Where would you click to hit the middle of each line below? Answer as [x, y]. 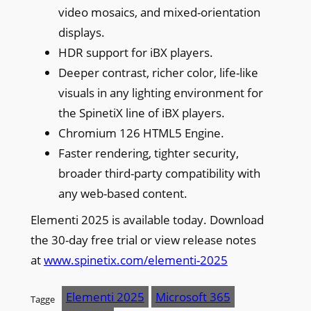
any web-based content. [123, 193]
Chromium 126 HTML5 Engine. [141, 133]
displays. [81, 32]
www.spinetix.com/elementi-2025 [135, 260]
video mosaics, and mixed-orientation [159, 12]
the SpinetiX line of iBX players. [141, 112]
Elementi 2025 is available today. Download [147, 219]
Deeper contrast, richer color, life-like [158, 72]
